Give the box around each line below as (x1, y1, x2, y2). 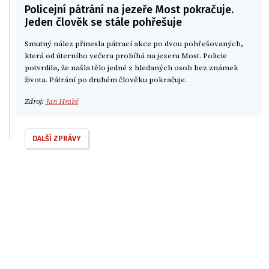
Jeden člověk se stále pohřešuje (25, 15, 182, 29)
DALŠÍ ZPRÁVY (32, 134, 81, 144)
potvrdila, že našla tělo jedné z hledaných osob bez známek (25, 62, 238, 73)
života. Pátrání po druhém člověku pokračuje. (25, 74, 189, 85)
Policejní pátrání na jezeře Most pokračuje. (25, 2, 234, 16)
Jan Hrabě (46, 97, 78, 107)
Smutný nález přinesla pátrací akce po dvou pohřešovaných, (25, 38, 243, 49)
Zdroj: (25, 97, 46, 107)
